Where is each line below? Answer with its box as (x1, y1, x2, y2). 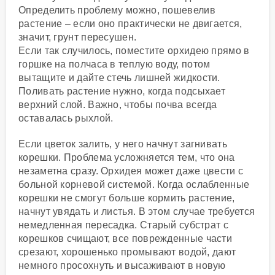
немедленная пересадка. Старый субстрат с (18, 219, 228, 230)
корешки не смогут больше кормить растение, (18, 192, 235, 203)
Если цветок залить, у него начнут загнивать (18, 138, 227, 149)
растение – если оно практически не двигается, (18, 18, 242, 29)
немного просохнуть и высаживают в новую (18, 260, 226, 271)
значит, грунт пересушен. (18, 31, 137, 42)
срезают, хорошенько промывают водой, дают (18, 246, 236, 257)
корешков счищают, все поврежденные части (18, 233, 232, 244)
